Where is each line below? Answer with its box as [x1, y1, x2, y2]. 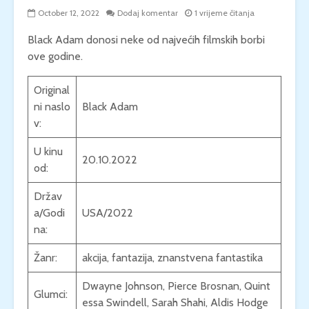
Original [34, 83, 70, 97]
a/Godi [34, 206, 65, 219]
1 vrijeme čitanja [195, 8, 255, 19]
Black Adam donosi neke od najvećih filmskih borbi [28, 33, 265, 46]
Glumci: [34, 288, 68, 301]
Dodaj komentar [117, 8, 178, 19]
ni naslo [34, 100, 70, 113]
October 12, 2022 [38, 8, 99, 19]
